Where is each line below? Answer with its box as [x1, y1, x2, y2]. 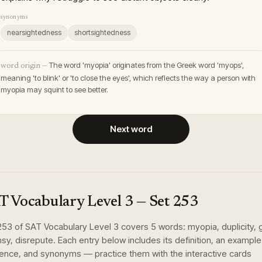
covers [119, 221, 151, 232]
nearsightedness [7, 28, 61, 37]
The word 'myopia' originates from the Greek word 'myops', [49, 60, 244, 70]
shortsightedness [74, 28, 130, 37]
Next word [109, 123, 153, 135]
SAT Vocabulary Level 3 [25, 221, 119, 232]
